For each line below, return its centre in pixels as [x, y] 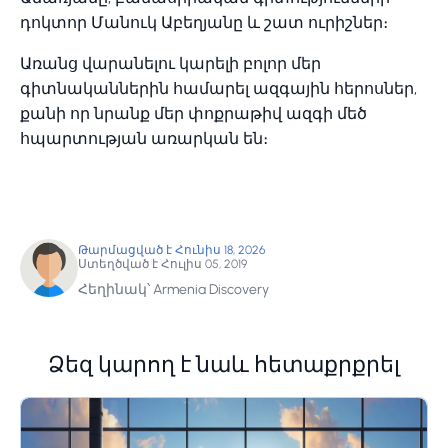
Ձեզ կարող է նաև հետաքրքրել [224, 366]
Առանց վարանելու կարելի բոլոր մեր [170, 63]
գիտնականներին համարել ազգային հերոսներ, [218, 88]
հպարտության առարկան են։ [144, 138]
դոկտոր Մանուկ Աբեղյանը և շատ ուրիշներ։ [206, 22]
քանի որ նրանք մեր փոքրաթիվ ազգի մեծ [193, 113]
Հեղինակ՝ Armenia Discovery [173, 289]
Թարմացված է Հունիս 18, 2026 [171, 249]
